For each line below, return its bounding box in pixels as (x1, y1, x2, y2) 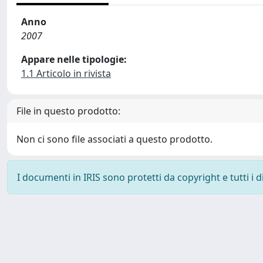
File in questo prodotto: (16, 104, 120, 117)
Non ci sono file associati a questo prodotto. (16, 133, 213, 146)
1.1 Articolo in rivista (21, 67, 111, 80)
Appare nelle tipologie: (21, 53, 127, 66)
